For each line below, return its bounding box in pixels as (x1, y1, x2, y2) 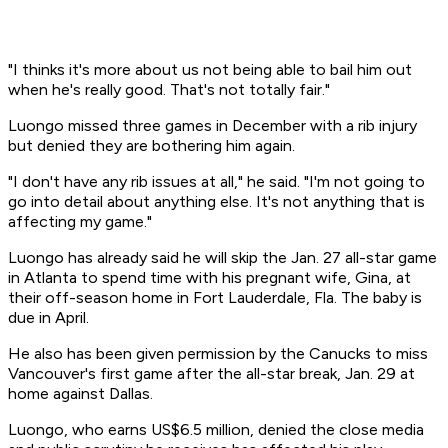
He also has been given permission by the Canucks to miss (8, 344, 428, 364)
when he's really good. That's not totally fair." (8, 80, 330, 100)
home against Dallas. (8, 384, 153, 404)
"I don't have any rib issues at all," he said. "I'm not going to (8, 172, 425, 192)
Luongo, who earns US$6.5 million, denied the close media (8, 420, 424, 440)
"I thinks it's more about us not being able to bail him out (8, 60, 412, 80)
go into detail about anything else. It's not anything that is (8, 192, 425, 212)
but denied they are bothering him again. (8, 136, 295, 156)
